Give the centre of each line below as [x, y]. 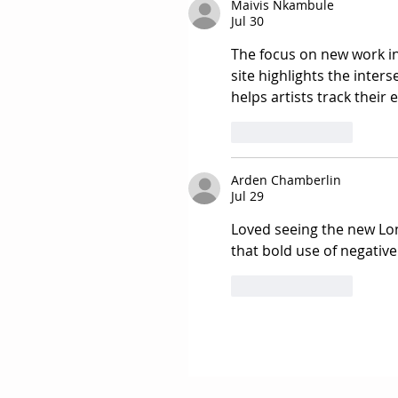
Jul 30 [247, 21]
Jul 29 [247, 196]
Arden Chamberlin [286, 180]
